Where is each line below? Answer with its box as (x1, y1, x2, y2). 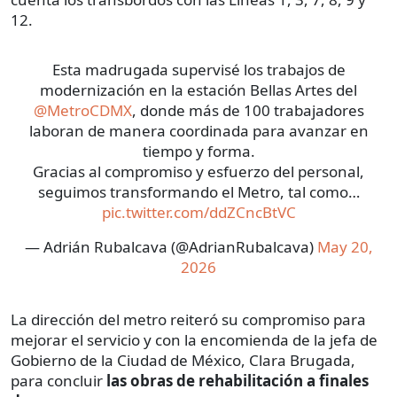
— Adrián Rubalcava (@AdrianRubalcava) (24, 236, 317, 257)
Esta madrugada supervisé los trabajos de (51, 58, 346, 80)
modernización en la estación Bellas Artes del (40, 79, 357, 100)
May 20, (316, 236, 373, 257)
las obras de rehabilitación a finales (106, 370, 369, 391)
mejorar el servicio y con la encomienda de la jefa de (11, 329, 378, 350)
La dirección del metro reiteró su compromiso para (11, 308, 366, 330)
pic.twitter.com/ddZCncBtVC (101, 201, 296, 222)
